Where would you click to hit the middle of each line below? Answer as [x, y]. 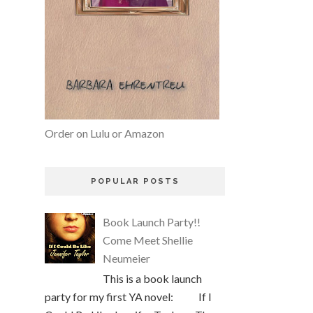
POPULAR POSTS [135, 182]
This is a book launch [153, 279]
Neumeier [127, 259]
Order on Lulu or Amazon [104, 133]
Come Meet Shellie [148, 240]
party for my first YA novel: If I [128, 297]
